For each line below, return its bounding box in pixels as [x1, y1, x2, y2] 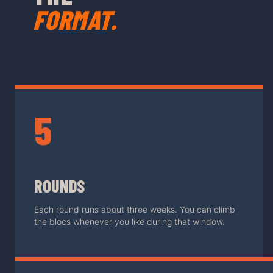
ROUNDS [34, 175, 85, 197]
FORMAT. [33, 3, 117, 36]
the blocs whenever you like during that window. [34, 216, 225, 227]
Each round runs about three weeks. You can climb [34, 204, 235, 215]
